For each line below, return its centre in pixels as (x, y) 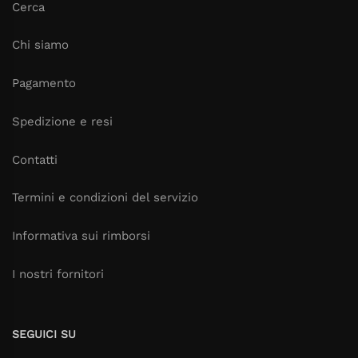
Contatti (35, 159)
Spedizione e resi (62, 121)
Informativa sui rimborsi (81, 236)
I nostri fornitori (58, 274)
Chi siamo (40, 45)
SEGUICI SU (44, 334)
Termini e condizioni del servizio (105, 198)
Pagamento (44, 84)
